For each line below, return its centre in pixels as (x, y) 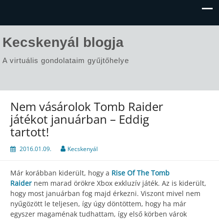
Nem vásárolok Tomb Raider (87, 107)
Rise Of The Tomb (141, 173)
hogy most (27, 194)
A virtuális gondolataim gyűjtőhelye (66, 60)
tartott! (30, 132)
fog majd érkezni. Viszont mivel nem (141, 194)
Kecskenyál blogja (63, 42)
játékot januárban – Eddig (80, 119)
